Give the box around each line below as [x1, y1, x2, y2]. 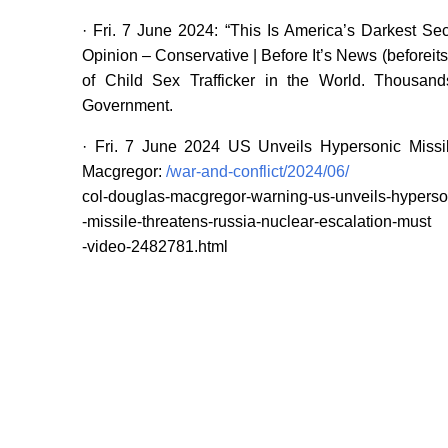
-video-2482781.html [82, 238, 228, 256]
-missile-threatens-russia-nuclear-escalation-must [82, 213, 431, 231]
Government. [82, 97, 173, 115]
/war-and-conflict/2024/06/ [166, 163, 349, 181]
